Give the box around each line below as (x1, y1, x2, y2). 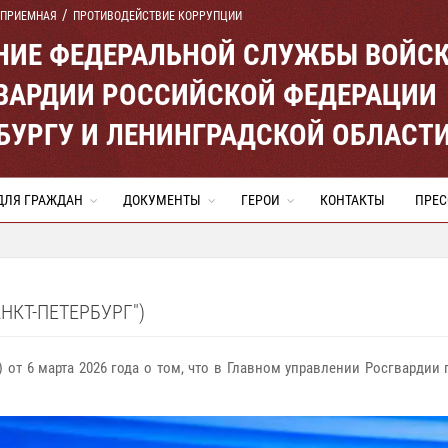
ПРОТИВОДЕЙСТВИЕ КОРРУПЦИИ (73, 9, 242, 23)
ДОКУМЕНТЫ (123, 192, 201, 208)
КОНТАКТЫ (320, 192, 385, 208)
